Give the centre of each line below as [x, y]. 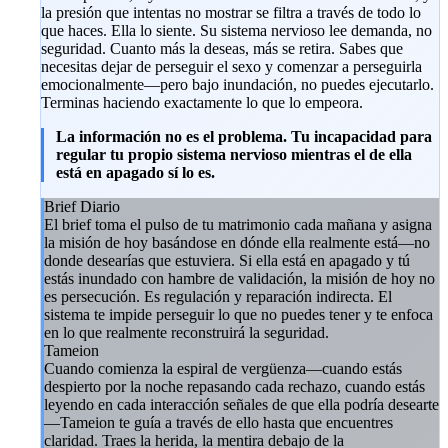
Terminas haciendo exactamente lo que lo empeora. [202, 102]
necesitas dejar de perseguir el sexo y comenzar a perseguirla [231, 66]
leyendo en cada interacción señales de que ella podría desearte [241, 404]
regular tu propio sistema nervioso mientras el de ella [234, 154]
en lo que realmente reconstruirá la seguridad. [186, 332]
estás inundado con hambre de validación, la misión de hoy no [239, 278]
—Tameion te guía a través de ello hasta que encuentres [218, 422]
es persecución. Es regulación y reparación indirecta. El [218, 296]
